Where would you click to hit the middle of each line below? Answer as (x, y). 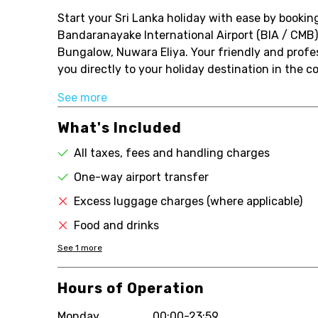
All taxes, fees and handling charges (171, 153)
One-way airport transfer (141, 177)
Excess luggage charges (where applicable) (188, 201)
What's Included (119, 128)
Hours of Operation (131, 288)
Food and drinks (116, 225)
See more (82, 98)
